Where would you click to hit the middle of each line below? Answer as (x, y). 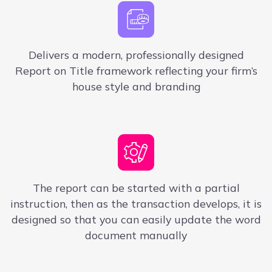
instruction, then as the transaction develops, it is (136, 204)
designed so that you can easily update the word (136, 219)
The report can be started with (112, 188)
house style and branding (136, 87)
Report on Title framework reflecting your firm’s (136, 71)
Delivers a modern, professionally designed (136, 55)
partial (222, 188)
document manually (136, 235)
